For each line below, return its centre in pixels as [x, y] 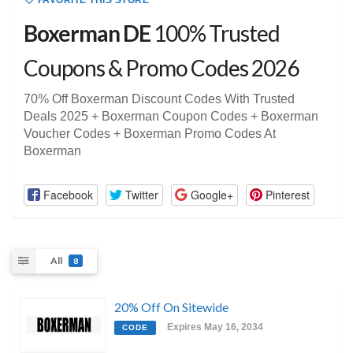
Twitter [141, 194]
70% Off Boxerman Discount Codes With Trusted [159, 99]
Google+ [212, 194]
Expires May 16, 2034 [215, 327]
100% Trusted [215, 33]
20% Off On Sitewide [171, 307]
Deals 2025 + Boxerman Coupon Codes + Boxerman [171, 117]
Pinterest [287, 194]
